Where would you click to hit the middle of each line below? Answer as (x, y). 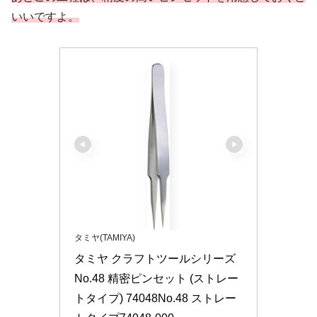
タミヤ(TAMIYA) (105, 237)
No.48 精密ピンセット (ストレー (156, 278)
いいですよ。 (45, 17)
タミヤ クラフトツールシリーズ (155, 258)
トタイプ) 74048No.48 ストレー (155, 298)
